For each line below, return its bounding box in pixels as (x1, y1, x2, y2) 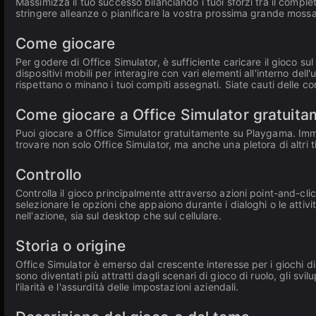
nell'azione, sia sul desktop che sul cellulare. (16, 209, 221, 221)
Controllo (16, 166, 83, 183)
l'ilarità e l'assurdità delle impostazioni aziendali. (16, 281, 239, 293)
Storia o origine (16, 237, 126, 255)
